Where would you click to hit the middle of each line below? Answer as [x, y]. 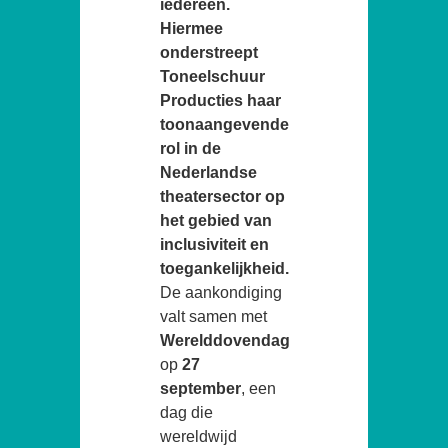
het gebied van [216, 220]
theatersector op [222, 196]
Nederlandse [208, 172]
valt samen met [213, 316]
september [200, 388]
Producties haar [220, 100]
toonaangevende [224, 124]
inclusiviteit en [214, 244]
